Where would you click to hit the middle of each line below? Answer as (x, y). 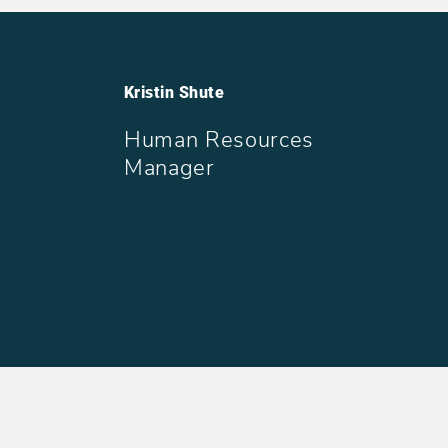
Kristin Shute (174, 92)
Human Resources (219, 140)
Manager (169, 168)
